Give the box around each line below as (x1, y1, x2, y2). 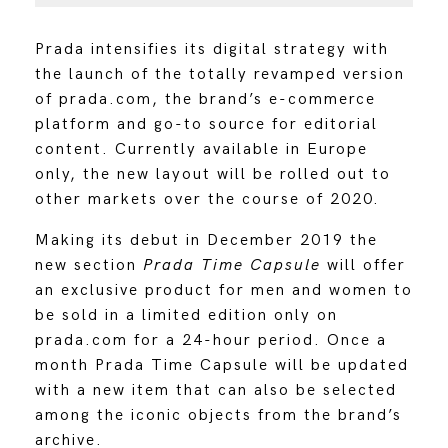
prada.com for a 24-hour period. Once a (34, 330, 387, 350)
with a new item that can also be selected (34, 380, 397, 400)
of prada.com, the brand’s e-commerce (34, 89, 376, 109)
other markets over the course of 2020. (34, 189, 380, 209)
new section (34, 255, 143, 275)
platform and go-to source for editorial (34, 114, 378, 134)
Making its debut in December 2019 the (34, 230, 378, 250)
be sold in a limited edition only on (34, 305, 338, 325)
